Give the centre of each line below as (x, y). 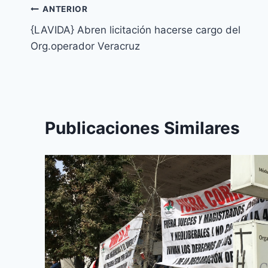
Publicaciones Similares (142, 128)
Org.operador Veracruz (85, 46)
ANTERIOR (65, 9)
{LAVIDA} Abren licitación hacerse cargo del (135, 30)
